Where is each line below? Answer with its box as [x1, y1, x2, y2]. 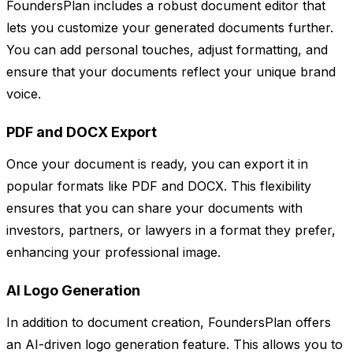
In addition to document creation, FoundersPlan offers [6, 314, 331, 331]
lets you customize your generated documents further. [6, 20, 333, 36]
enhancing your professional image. [6, 244, 221, 261]
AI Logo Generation [6, 282, 140, 299]
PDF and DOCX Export [6, 124, 157, 141]
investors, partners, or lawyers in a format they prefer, [6, 222, 336, 239]
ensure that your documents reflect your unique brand [6, 64, 336, 80]
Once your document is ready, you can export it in [6, 156, 308, 173]
